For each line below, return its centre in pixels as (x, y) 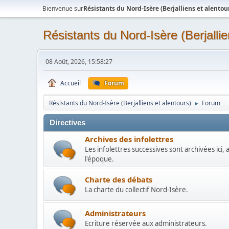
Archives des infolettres (129, 139)
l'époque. (99, 159)
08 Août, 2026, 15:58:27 (79, 62)
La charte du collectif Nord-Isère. (136, 190)
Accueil (71, 83)
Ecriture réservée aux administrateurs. (146, 223)
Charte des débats (119, 179)
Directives (67, 123)
